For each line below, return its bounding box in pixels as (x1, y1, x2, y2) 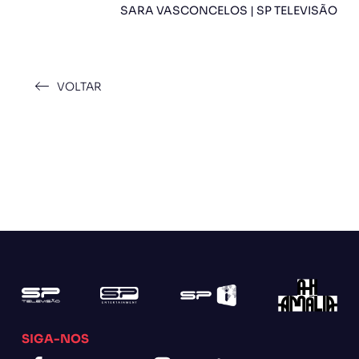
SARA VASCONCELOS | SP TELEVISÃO (120, 2, 338, 18)
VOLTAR (56, 79, 102, 94)
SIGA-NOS (21, 331, 89, 346)
